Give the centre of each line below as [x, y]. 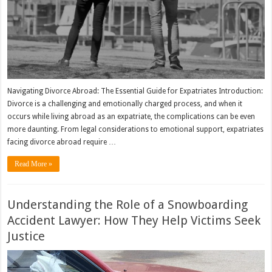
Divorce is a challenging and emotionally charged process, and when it [125, 104]
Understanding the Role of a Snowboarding [128, 204]
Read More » [34, 164]
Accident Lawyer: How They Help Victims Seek [134, 220]
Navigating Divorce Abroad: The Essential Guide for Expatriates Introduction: [135, 91]
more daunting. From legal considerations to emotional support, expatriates [136, 129]
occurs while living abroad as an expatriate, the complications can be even [131, 116]
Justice [26, 236]
